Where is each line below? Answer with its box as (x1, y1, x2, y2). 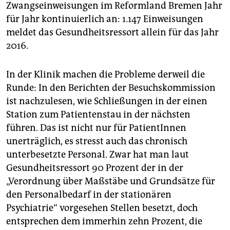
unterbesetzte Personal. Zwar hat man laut (6, 149, 189, 161)
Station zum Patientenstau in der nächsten (6, 109, 190, 121)
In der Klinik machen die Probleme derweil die (6, 69, 205, 81)
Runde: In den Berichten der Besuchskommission (6, 82, 216, 94)
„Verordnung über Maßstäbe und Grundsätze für (6, 176, 215, 187)
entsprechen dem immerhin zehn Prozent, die (6, 216, 202, 227)
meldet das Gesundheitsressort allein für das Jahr (6, 27, 219, 39)
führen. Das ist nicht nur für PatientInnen (6, 122, 186, 134)
